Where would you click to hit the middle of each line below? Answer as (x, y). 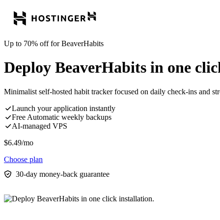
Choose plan (23, 159)
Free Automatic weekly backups (62, 117)
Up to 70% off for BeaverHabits (54, 43)
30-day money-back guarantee (63, 174)
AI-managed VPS (40, 126)
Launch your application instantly (64, 108)
